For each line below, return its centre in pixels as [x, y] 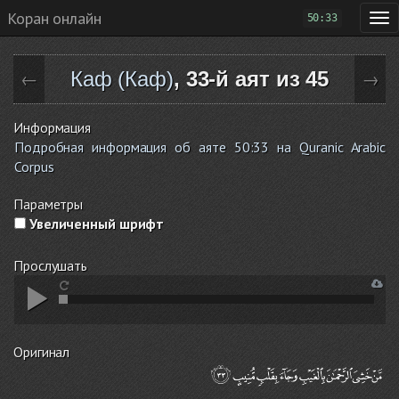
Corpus [34, 167]
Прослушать [50, 265]
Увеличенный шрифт [95, 224]
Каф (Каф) [122, 79]
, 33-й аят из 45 [251, 79]
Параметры [49, 204]
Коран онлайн [54, 18]
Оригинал [42, 352]
